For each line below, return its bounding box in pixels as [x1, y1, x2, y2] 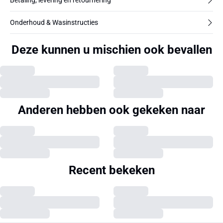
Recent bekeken [68, 163, 155, 177]
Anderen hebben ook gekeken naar [18, 103, 205, 117]
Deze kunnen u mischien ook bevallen [11, 43, 212, 57]
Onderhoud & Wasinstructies [10, 18, 98, 26]
